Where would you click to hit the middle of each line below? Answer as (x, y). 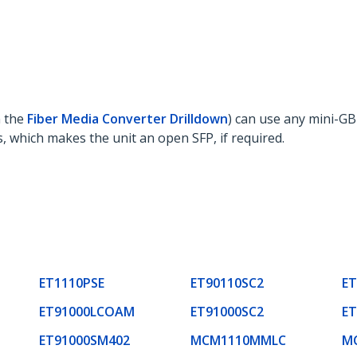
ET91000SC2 (227, 311)
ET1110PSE (72, 282)
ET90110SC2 (227, 282)
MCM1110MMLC (238, 340)
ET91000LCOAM (87, 311)
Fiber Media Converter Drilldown (127, 119)
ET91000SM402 (84, 340)
